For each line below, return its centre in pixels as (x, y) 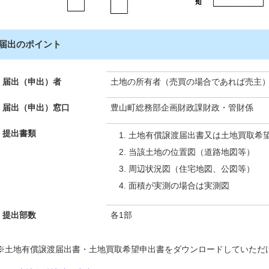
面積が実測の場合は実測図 (179, 186)
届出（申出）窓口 (36, 108)
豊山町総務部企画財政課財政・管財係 (182, 108)
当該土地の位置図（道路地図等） (192, 152)
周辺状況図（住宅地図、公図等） (192, 169)
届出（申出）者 (32, 82)
